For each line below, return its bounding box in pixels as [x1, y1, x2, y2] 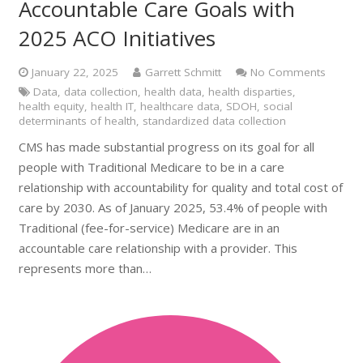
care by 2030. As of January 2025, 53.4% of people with [18, 199, 327, 216]
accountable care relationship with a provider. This [18, 239, 297, 256]
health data [144, 84, 202, 99]
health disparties [208, 84, 293, 99]
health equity [18, 99, 84, 113]
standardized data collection [142, 113, 286, 128]
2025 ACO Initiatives [18, 23, 216, 53]
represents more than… [18, 259, 152, 276]
